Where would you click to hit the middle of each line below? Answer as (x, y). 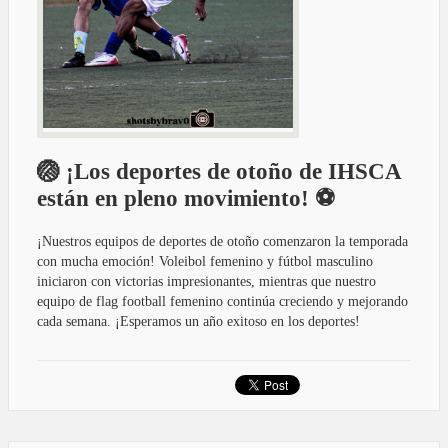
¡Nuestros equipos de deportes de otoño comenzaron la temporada (222, 241)
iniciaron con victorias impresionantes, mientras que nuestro (206, 281)
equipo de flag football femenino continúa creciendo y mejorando (222, 301)
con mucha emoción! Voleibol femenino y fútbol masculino (205, 261)
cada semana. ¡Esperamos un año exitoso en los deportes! (198, 321)
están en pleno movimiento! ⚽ (186, 198)
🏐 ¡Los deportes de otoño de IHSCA (219, 171)
